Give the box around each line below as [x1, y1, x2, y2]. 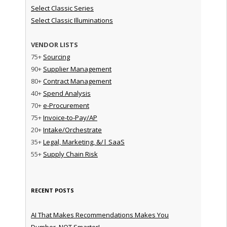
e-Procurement [43, 100, 89, 110]
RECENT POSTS [30, 186, 74, 194]
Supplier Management [43, 64, 111, 73]
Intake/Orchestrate [43, 125, 102, 134]
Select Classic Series [30, 3, 94, 13]
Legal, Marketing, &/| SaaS [43, 137, 125, 146]
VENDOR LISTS [30, 40, 78, 49]
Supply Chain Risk [43, 149, 98, 159]
